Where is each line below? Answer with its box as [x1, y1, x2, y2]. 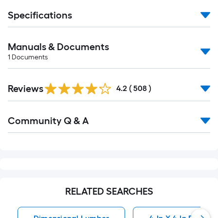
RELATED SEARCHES [65, 185, 153, 197]
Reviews [8, 83, 43, 94]
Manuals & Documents [8, 41, 109, 53]
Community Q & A [8, 115, 89, 127]
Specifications [8, 9, 72, 21]
